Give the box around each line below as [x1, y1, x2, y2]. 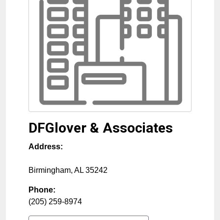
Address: [28, 142, 63, 151]
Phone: [28, 186, 55, 194]
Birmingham [28, 166, 71, 175]
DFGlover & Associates [28, 120, 173, 137]
